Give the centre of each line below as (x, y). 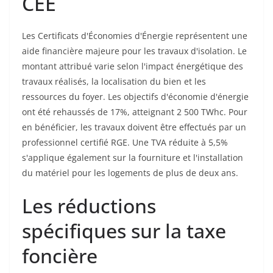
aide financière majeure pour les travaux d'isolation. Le (134, 51)
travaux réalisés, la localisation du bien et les (114, 81)
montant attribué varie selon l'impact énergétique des (133, 66)
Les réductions (89, 205)
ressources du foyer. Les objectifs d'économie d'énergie (135, 96)
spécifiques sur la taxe (124, 230)
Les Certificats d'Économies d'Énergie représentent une (135, 35)
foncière (60, 255)
